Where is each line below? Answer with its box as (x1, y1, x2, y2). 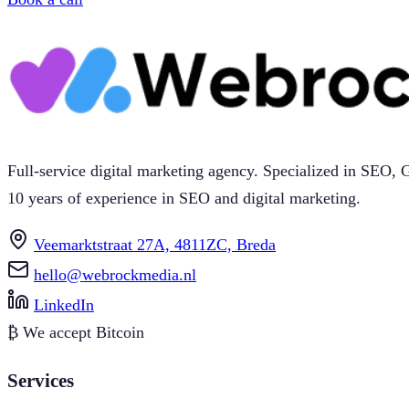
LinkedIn (34, 295, 94, 314)
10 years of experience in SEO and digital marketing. (7, 188, 361, 207)
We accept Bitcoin (23, 322, 144, 341)
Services (7, 369, 74, 392)
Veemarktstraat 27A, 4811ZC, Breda (34, 235, 276, 254)
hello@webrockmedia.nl (34, 265, 196, 284)
